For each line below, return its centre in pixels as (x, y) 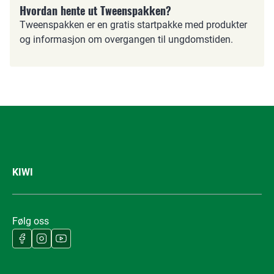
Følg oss (31, 221)
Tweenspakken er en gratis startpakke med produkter (133, 25)
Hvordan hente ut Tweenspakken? (95, 11)
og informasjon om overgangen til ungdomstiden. (126, 40)
